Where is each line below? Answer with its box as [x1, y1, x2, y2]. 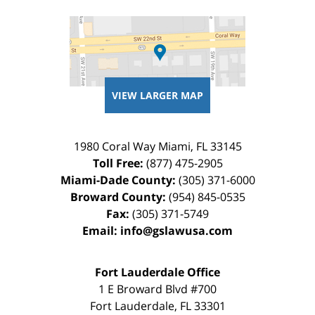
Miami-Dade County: [60, 172, 179, 188]
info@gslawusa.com [120, 223, 233, 239]
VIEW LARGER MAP [112, 89, 203, 103]
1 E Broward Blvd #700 [98, 281, 217, 297]
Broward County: [70, 189, 169, 205]
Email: [82, 223, 120, 239]
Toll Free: [92, 155, 146, 172]
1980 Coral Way [73, 139, 155, 155]
